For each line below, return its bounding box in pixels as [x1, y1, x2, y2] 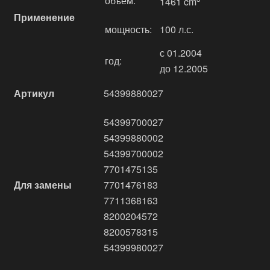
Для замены [14, 178, 72, 192]
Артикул [14, 86, 54, 100]
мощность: [105, 22, 152, 36]
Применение [14, 10, 75, 24]
